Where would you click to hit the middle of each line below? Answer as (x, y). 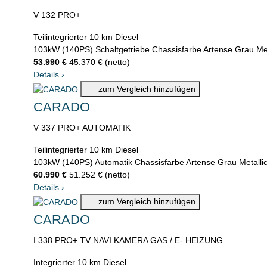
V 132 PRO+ (57, 15)
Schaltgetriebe (122, 50)
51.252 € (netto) (100, 175)
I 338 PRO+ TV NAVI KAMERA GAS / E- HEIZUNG (128, 240)
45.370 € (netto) (100, 62)
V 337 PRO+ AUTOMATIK (82, 128)
